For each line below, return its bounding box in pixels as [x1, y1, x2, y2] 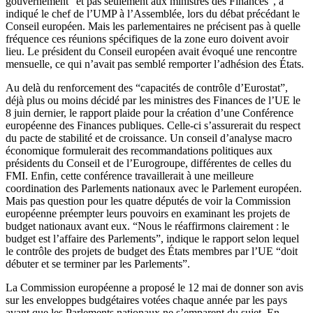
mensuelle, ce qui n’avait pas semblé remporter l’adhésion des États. [6, 58, 304, 71]
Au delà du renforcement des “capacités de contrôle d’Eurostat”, [6, 82, 288, 94]
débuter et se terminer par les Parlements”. [6, 258, 190, 270]
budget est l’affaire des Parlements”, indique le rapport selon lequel [6, 233, 299, 245]
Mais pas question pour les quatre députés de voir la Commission [6, 195, 291, 208]
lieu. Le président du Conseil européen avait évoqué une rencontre [6, 45, 297, 58]
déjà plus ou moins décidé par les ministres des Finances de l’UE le [6, 94, 300, 107]
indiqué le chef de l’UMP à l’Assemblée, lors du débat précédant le [6, 8, 300, 20]
